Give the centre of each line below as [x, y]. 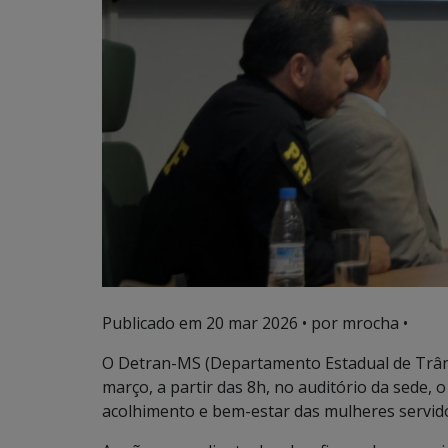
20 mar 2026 [252, 322]
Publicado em [154, 322]
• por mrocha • [353, 322]
